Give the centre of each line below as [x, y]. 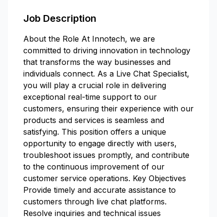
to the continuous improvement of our [94, 167]
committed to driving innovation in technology [107, 50]
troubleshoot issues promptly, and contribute [106, 155]
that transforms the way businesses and [97, 62]
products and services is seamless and [94, 120]
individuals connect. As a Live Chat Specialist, [106, 74]
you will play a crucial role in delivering [95, 85]
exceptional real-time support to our [90, 97]
